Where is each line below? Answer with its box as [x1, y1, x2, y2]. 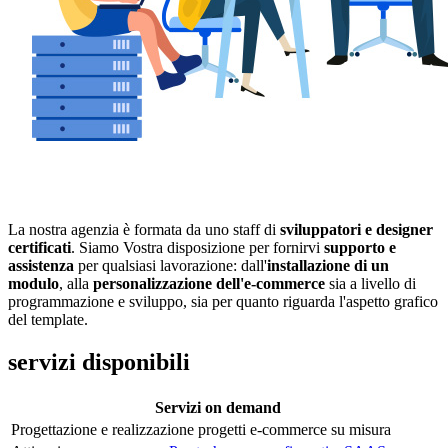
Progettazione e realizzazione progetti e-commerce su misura [11, 420, 391, 438]
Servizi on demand [155, 398, 281, 416]
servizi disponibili [8, 348, 196, 375]
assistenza [8, 256, 74, 274]
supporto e [324, 238, 396, 256]
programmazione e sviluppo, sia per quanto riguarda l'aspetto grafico [8, 292, 438, 310]
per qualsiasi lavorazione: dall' [74, 256, 267, 274]
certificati [8, 238, 71, 256]
